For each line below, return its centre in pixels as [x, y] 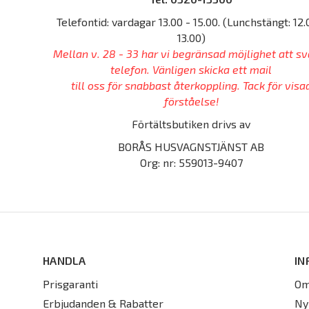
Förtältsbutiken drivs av [191, 124]
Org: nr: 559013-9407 [191, 162]
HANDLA [64, 260]
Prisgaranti [70, 284]
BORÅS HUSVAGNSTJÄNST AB [191, 147]
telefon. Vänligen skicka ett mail [191, 69]
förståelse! [191, 101]
